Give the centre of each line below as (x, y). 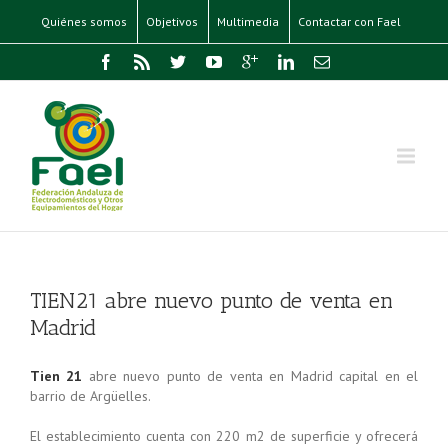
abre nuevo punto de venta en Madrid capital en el (250, 376)
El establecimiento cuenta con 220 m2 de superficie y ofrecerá (224, 436)
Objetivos (171, 21)
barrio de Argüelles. (90, 396)
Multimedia (247, 21)
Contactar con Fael (349, 21)
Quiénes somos (83, 21)
